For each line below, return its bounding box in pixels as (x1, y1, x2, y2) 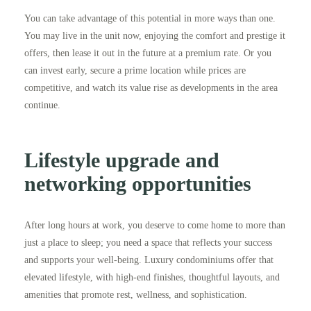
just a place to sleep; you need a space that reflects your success (24, 237, 272, 249)
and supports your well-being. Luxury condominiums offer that (24, 255, 274, 266)
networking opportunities (24, 172, 251, 196)
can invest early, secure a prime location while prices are (24, 65, 246, 76)
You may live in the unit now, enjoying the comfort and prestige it (24, 31, 285, 42)
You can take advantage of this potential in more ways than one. (24, 13, 276, 24)
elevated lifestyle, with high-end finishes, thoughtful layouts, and (24, 272, 280, 283)
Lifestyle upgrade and (24, 149, 219, 172)
